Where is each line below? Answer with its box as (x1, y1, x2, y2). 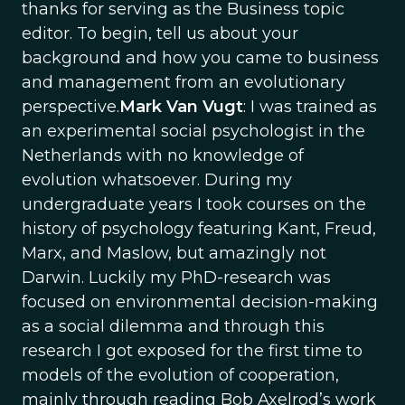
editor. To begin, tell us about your (22, 24, 298, 43)
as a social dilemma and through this (22, 316, 325, 336)
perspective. (22, 97, 119, 117)
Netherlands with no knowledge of (22, 146, 304, 165)
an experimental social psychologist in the (22, 121, 365, 141)
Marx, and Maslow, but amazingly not (22, 243, 326, 263)
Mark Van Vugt (119, 97, 243, 117)
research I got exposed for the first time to (22, 341, 363, 361)
